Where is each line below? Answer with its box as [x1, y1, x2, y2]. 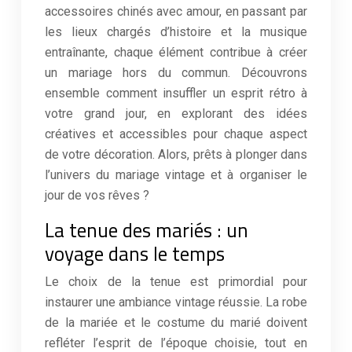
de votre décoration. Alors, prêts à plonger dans [45, 147, 307, 162]
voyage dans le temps [45, 239, 225, 269]
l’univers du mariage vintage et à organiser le [45, 167, 307, 182]
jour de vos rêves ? [45, 188, 149, 203]
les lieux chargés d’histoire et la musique [45, 24, 307, 39]
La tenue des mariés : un [45, 215, 248, 245]
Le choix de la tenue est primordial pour [45, 274, 307, 289]
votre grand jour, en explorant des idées [45, 106, 307, 121]
